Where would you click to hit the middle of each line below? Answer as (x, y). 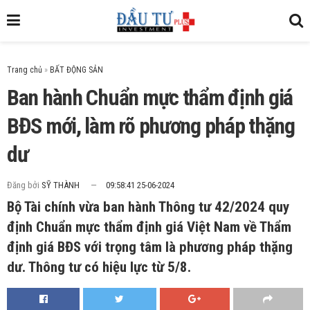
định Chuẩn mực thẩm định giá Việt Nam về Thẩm (149, 227)
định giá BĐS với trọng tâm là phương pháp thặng (150, 247)
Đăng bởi (23, 185)
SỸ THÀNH (61, 185)
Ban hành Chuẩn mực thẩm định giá (150, 97)
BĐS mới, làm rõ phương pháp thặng (151, 126)
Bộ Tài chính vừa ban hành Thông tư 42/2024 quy (148, 207)
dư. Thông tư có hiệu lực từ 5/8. (99, 267)
